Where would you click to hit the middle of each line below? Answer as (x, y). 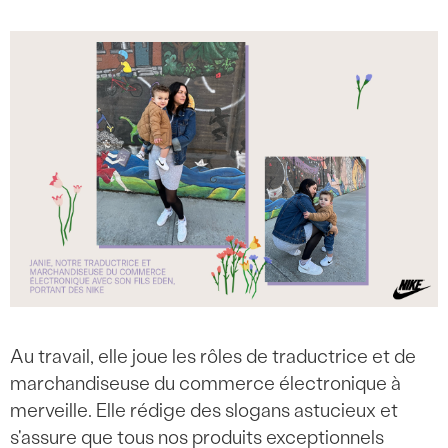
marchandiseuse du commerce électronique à (205, 383)
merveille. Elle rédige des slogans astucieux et (204, 410)
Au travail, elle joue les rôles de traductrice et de (213, 356)
